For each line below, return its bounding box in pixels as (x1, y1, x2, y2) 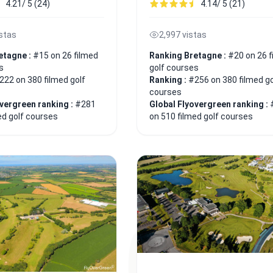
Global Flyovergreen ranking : (149, 99, 270, 109)
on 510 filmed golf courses (149, 111, 253, 121)
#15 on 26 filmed (33, 50, 98, 60)
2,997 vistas (159, 29, 207, 40)
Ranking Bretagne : (149, 50, 228, 60)
